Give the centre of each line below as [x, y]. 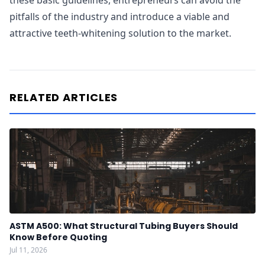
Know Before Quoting [58, 237]
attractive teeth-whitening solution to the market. [120, 33]
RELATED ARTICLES [64, 97]
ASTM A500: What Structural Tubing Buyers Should [124, 226]
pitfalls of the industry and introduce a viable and [119, 17]
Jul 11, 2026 [28, 250]
